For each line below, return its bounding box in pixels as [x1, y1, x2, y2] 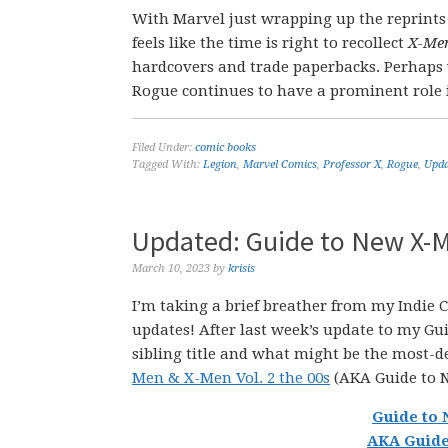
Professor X [323, 158, 381, 171]
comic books [195, 141, 256, 154]
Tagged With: [132, 158, 203, 171]
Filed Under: [132, 141, 195, 154]
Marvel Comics [243, 158, 317, 171]
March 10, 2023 [132, 262, 210, 275]
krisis [228, 262, 255, 275]
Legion [203, 158, 237, 171]
